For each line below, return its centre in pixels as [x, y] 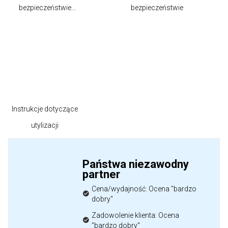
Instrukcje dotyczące [45, 109]
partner [101, 174]
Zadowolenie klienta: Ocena [135, 215]
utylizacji [45, 125]
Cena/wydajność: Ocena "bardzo [144, 189]
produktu [45, 24]
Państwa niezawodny [136, 164]
